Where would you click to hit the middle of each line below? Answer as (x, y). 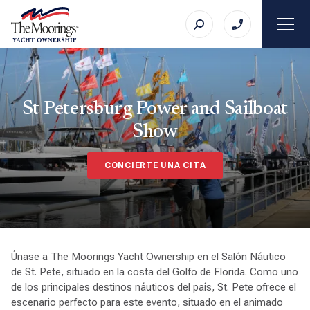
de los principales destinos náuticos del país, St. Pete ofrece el (153, 287)
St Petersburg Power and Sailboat (155, 109)
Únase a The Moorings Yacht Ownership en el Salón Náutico (148, 257)
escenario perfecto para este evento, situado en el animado (147, 302)
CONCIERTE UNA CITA (155, 165)
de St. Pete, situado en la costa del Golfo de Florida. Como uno (154, 272)
